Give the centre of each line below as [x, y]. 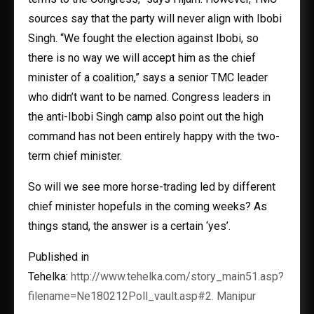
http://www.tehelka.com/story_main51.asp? [177, 277]
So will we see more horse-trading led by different [152, 187]
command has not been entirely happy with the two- [154, 136]
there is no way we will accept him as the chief [142, 58]
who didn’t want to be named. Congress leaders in [149, 97]
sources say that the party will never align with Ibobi [155, 19]
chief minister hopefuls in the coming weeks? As [148, 206]
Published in [59, 257]
